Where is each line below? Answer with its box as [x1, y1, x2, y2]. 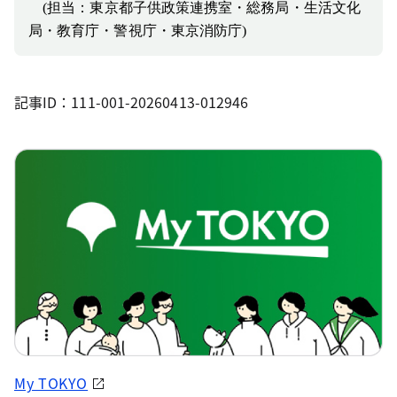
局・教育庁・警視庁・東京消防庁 [28, 23, 243, 39]
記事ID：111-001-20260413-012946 [14, 91, 249, 113]
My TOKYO [14, 372, 89, 394]
